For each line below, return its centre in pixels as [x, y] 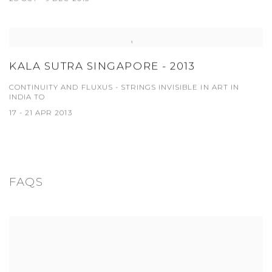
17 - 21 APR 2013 [41, 113]
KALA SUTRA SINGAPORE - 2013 [102, 66]
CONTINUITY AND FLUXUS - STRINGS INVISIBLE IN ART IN [124, 87]
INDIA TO [27, 97]
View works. [35, 225]
